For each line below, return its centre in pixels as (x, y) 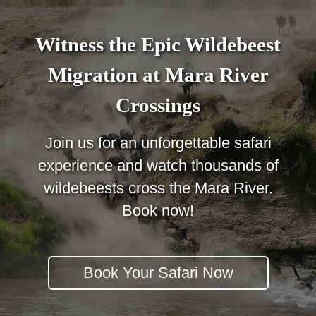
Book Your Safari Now (158, 273)
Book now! (158, 211)
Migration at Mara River (158, 75)
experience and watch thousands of (158, 166)
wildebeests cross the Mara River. (158, 188)
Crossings (158, 105)
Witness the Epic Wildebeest (158, 45)
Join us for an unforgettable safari (158, 143)
